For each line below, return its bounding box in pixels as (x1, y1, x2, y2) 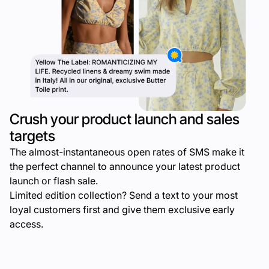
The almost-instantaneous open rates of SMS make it (10, 146, 244, 159)
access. (10, 218, 43, 231)
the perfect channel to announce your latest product (10, 160, 240, 173)
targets (10, 127, 55, 145)
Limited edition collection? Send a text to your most (10, 189, 238, 202)
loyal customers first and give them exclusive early (10, 204, 235, 216)
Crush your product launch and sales (10, 110, 240, 128)
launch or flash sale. (10, 175, 98, 187)
